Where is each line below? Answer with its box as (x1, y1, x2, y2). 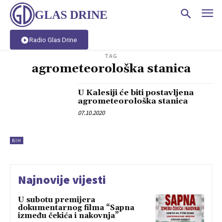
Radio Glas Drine (29, 36, 77, 44)
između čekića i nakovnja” (18, 211, 119, 221)
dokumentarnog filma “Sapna (18, 203, 134, 213)
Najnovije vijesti (18, 171, 106, 187)
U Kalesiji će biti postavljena (78, 88, 194, 98)
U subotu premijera (18, 195, 95, 205)
